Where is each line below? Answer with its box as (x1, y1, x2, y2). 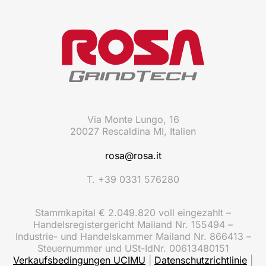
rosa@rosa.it (104, 150, 161, 162)
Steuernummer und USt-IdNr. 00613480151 (37, 242, 229, 255)
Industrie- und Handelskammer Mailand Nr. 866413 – (15, 230, 251, 243)
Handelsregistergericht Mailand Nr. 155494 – (33, 218, 233, 231)
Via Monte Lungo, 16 (87, 113, 179, 126)
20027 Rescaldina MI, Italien (70, 125, 196, 138)
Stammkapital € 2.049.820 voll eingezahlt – (35, 207, 231, 219)
